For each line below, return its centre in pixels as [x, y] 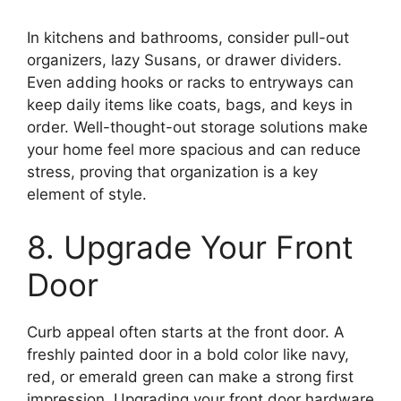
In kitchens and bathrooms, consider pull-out [188, 37]
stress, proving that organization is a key [172, 171]
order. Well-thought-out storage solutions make [197, 127]
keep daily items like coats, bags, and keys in [190, 104]
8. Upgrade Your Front [190, 247]
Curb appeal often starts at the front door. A [186, 333]
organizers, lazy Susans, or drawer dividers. [184, 60]
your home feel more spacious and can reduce [194, 149]
